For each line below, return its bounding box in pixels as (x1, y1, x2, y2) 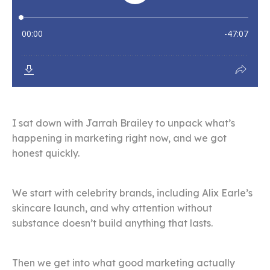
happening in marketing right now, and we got (12, 132, 227, 145)
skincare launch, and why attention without (12, 202, 212, 215)
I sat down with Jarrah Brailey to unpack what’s (12, 117, 235, 130)
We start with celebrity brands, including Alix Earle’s (12, 187, 253, 199)
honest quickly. (12, 147, 80, 160)
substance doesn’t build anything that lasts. (12, 217, 213, 230)
